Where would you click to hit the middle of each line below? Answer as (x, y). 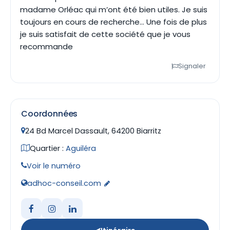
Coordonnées (50, 114)
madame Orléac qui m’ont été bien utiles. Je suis (114, 9)
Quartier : (48, 148)
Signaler (192, 66)
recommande (46, 46)
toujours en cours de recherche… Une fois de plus (113, 22)
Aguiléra (81, 148)
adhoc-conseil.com (64, 183)
